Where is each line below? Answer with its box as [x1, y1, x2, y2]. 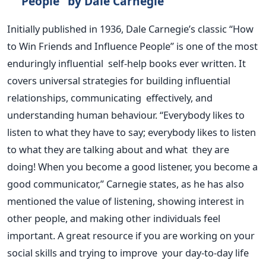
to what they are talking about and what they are [7, 142, 229, 157]
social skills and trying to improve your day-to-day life [7, 246, 249, 260]
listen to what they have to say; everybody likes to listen [7, 125, 256, 140]
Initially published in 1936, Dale [7, 22, 148, 36]
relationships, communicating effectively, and [7, 91, 213, 105]
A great [58, 229, 90, 243]
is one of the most [176, 39, 258, 53]
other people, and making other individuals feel [7, 211, 220, 226]
